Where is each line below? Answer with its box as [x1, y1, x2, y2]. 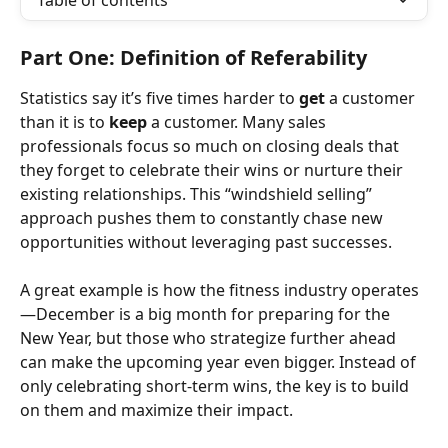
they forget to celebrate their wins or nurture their [20, 159, 407, 181]
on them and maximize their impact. [20, 399, 293, 422]
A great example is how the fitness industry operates [20, 279, 419, 302]
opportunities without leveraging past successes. [20, 231, 392, 253]
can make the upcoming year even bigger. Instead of [20, 351, 420, 374]
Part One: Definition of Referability [20, 44, 367, 71]
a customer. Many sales [147, 111, 330, 133]
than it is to [20, 111, 109, 133]
